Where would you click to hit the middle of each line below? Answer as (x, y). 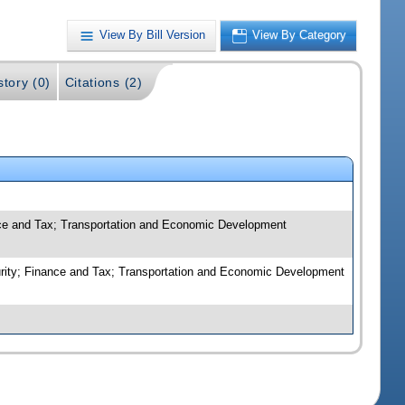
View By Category (300, 35)
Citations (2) (104, 83)
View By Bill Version (153, 35)
